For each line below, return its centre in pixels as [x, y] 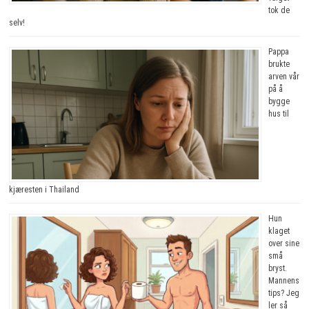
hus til [278, 114]
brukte [279, 64]
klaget [279, 231]
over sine [283, 243]
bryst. [277, 268]
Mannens [283, 281]
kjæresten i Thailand [44, 190]
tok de [279, 11]
